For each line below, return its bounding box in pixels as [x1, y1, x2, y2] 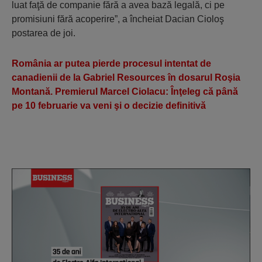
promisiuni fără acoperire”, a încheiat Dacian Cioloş [12, 14, 224, 25]
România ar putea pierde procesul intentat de [12, 58, 211, 69]
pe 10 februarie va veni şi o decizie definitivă [12, 101, 206, 111]
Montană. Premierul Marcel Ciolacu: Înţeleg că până [12, 87, 238, 97]
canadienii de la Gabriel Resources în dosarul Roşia [12, 73, 240, 83]
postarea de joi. [12, 28, 75, 39]
